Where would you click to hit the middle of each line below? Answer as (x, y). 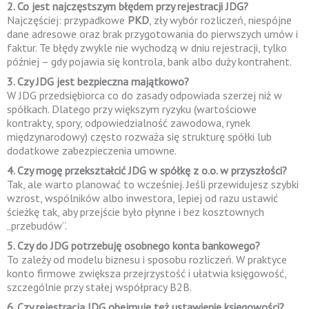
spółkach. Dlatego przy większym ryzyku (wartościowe (132, 109)
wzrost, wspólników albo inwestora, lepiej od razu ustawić (142, 198)
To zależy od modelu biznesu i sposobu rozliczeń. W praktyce (147, 259)
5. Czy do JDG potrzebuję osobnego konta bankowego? (133, 246)
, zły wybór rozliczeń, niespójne (220, 20)
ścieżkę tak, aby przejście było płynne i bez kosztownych (136, 212)
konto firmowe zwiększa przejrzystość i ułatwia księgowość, (147, 273)
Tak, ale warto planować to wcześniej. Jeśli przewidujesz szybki (153, 184)
